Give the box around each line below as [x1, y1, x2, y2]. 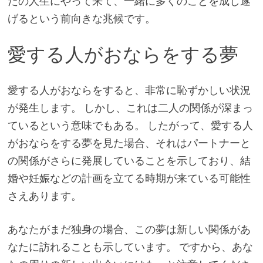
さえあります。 [7, 188, 82, 203]
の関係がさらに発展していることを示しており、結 [7, 153, 251, 167]
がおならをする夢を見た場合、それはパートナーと [7, 136, 251, 150]
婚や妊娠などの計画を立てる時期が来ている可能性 [7, 171, 251, 185]
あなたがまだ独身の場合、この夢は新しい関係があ [7, 222, 251, 236]
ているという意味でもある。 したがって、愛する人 [7, 118, 253, 132]
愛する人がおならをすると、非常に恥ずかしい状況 [7, 83, 251, 97]
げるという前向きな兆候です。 [7, 12, 156, 26]
